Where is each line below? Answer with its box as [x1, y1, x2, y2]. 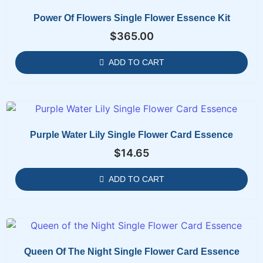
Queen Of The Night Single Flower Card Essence [23, 246, 240, 257]
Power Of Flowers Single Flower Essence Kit [33, 12, 230, 23]
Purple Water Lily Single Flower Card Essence [30, 129, 233, 140]
